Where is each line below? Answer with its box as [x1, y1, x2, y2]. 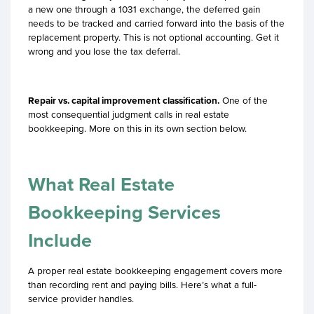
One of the [219, 93, 268, 107]
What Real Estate [28, 170, 175, 198]
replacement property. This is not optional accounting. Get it [28, 29, 279, 44]
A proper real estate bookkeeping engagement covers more [28, 264, 282, 278]
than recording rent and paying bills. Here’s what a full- [28, 278, 257, 292]
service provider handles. [28, 292, 134, 306]
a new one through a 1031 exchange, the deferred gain [28, 1, 260, 16]
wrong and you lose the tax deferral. [28, 43, 180, 58]
